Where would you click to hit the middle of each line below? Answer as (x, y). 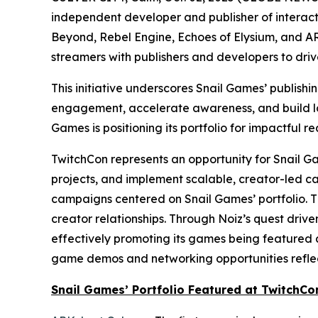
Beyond (72, 37)
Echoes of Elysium (226, 37)
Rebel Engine (136, 37)
